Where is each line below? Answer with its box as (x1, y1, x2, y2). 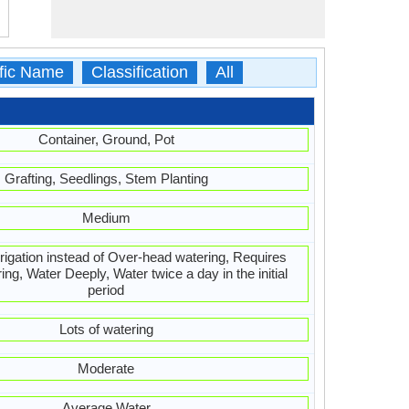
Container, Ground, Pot (37, 131, 174, 147)
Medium (81, 210, 131, 225)
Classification (90, 63, 188, 81)
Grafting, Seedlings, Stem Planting (4, 171, 208, 186)
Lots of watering (58, 321, 153, 337)
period (88, 282, 124, 298)
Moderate (78, 361, 134, 376)
